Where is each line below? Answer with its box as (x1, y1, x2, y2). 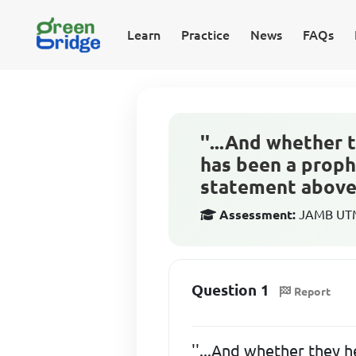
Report (294, 284, 331, 298)
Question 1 (192, 281, 270, 299)
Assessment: (219, 207, 296, 222)
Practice (180, 28, 230, 42)
